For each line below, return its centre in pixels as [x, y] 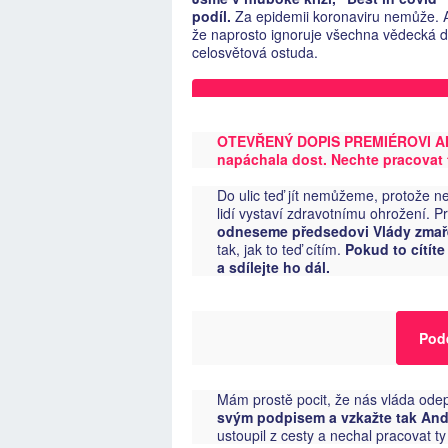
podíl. [212, 16]
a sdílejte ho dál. [274, 267]
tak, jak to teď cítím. [281, 249]
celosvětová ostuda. [257, 52]
